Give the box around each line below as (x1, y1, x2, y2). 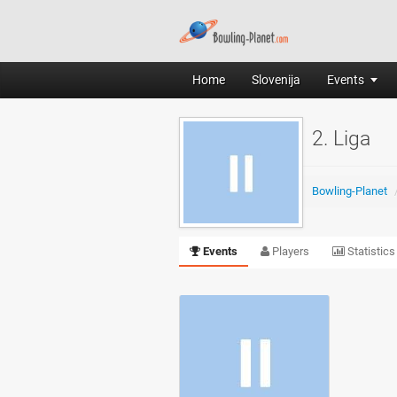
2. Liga (312, 127, 370, 151)
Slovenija (252, 73, 300, 87)
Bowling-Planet (312, 184, 387, 198)
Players (269, 244, 309, 258)
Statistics (345, 244, 395, 258)
